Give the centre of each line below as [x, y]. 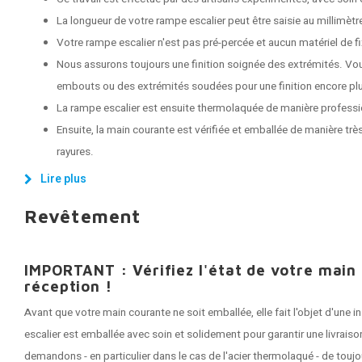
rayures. [75, 152]
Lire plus [63, 179]
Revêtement [83, 216]
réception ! [69, 286]
